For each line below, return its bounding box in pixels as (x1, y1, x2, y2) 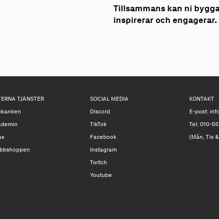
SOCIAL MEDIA (89, 95, 129, 102)
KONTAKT (189, 95, 214, 102)
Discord (89, 108, 110, 115)
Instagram (89, 146, 117, 153)
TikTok (89, 120, 107, 128)
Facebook (89, 133, 116, 140)
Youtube (89, 171, 112, 178)
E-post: (189, 108, 210, 115)
